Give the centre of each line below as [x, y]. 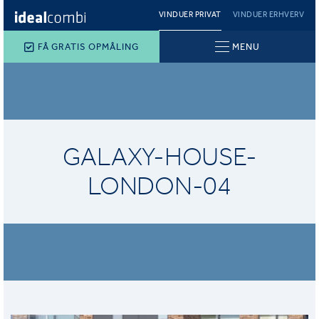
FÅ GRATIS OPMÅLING [88, 47]
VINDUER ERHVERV [268, 15]
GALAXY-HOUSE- [159, 157]
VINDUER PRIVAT [190, 15]
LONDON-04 [159, 186]
